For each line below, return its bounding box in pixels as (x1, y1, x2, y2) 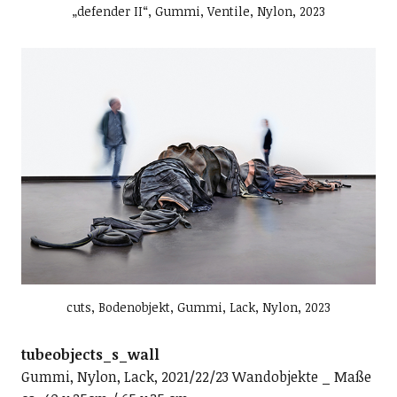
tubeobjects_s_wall (20, 345, 160, 365)
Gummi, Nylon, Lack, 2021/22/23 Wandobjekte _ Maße (20, 367, 371, 387)
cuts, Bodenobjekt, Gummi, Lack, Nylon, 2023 (66, 299, 331, 316)
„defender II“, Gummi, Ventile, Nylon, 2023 (72, 3, 325, 20)
